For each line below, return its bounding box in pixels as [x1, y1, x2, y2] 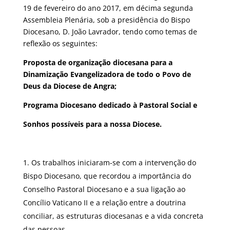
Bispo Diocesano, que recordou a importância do [23, 171, 191, 181]
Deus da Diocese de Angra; [23, 81, 117, 91]
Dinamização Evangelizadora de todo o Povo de [23, 69, 191, 79]
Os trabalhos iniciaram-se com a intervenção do [31, 158, 196, 167]
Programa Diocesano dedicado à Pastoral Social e [23, 100, 197, 110]
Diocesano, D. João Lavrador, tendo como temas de [23, 27, 197, 36]
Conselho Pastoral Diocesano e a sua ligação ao [23, 184, 185, 194]
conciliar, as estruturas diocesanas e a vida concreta [23, 211, 203, 221]
